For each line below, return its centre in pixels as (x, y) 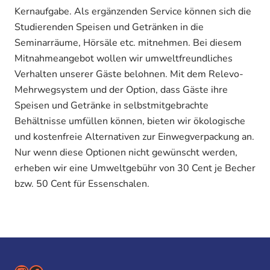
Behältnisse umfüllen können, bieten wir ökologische (130, 121)
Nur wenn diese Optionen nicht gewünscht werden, (126, 152)
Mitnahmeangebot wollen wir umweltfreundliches (124, 58)
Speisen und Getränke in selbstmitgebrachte (111, 105)
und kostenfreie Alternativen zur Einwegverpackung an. (134, 137)
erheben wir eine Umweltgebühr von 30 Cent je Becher (135, 168)
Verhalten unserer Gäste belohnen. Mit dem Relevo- (129, 74)
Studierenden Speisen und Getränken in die (109, 27)
